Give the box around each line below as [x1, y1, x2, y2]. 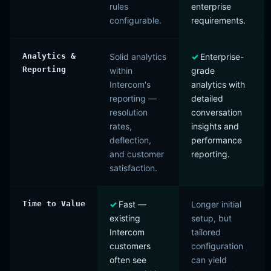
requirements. [191, 15, 246, 25]
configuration [191, 241, 243, 251]
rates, [109, 121, 132, 131]
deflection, [109, 135, 151, 145]
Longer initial [191, 199, 241, 209]
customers [109, 241, 151, 251]
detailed [191, 93, 223, 103]
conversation [191, 107, 242, 117]
